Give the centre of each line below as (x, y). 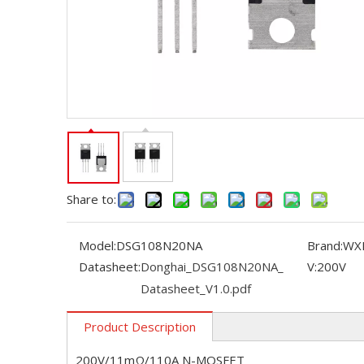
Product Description (140, 327)
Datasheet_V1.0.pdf (196, 288)
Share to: (91, 199)
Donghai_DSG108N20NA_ (212, 266)
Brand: (325, 245)
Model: (97, 245)
